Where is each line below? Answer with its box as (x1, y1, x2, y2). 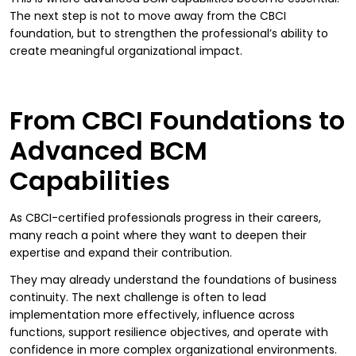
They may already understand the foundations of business (10, 271, 337, 288)
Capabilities (10, 162, 170, 199)
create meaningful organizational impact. (10, 42, 242, 59)
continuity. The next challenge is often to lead (10, 288, 266, 305)
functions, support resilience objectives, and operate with (10, 323, 328, 340)
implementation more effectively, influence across (10, 306, 295, 323)
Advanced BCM (10, 132, 207, 168)
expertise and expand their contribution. (10, 244, 232, 261)
